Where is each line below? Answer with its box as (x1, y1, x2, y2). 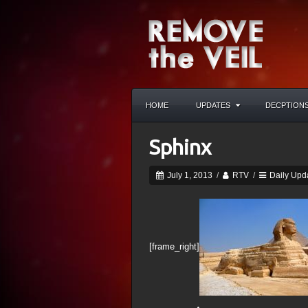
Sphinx (149, 135, 211, 159)
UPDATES (196, 101, 230, 109)
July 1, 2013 (165, 170, 212, 180)
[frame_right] (149, 241, 199, 252)
